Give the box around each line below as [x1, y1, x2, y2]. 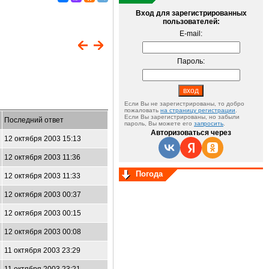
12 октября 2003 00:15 [4, 209, 81, 217]
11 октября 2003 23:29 [4, 246, 80, 255]
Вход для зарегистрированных [135, 9, 247, 17]
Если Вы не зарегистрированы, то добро [124, 100, 244, 107]
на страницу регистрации [160, 107, 235, 113]
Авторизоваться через [151, 128, 231, 137]
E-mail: [180, 29, 202, 38]
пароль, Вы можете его [124, 120, 194, 127]
